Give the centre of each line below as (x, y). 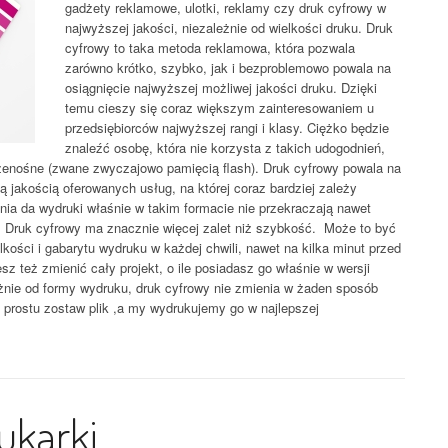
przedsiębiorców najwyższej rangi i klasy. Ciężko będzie (227, 127)
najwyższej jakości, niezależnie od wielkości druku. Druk (229, 27)
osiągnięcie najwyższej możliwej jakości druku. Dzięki (221, 87)
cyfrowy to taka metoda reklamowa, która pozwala (210, 47)
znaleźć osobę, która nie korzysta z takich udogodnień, (225, 147)
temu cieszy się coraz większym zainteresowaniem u (219, 107)
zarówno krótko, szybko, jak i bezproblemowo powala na (228, 67)
